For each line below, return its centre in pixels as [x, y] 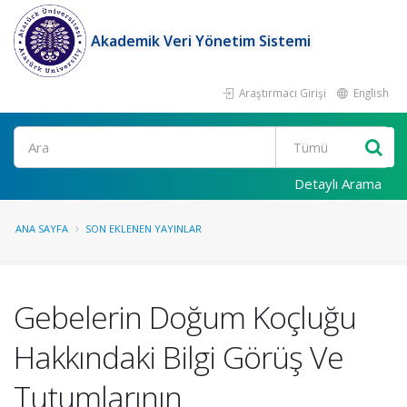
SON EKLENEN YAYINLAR [144, 228]
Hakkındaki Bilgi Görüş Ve [179, 357]
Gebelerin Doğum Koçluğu [185, 317]
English [370, 93]
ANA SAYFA [42, 228]
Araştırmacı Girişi [281, 93]
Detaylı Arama [338, 184]
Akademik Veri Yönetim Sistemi [201, 41]
